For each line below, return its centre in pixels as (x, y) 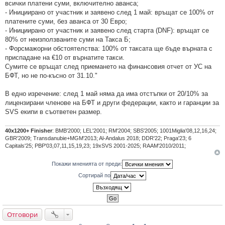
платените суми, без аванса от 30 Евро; (66, 22)
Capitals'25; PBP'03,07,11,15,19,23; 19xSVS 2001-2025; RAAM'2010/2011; (95, 146)
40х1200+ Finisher (29, 131)
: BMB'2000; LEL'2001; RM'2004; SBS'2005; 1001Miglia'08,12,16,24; (134, 131)
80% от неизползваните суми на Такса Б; (68, 40)
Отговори (22, 215)
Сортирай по (94, 175)
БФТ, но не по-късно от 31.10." (51, 76)
